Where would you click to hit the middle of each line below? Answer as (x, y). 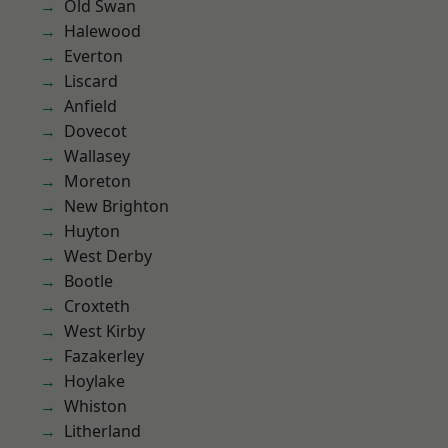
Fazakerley (104, 356)
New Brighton (116, 206)
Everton (93, 56)
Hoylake (94, 381)
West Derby (108, 256)
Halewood (102, 31)
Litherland (102, 431)
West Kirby (104, 331)
